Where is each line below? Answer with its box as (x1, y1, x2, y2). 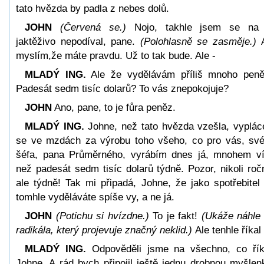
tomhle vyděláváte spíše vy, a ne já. (16, 191, 174, 203)
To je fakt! (148, 210, 202, 222)
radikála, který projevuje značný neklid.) (16, 224, 195, 236)
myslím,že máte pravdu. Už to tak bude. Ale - (16, 49, 216, 61)
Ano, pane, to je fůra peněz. (52, 101, 176, 113)
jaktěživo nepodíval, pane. (16, 35, 140, 47)
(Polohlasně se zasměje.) (140, 35, 261, 47)
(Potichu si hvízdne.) (55, 210, 149, 222)
